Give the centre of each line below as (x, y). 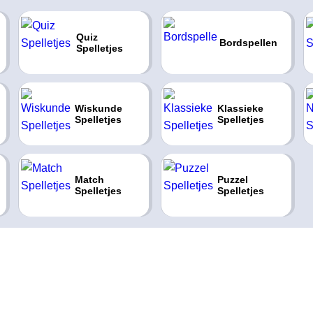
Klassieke (240, 108)
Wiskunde (98, 108)
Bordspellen (248, 43)
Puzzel (232, 180)
